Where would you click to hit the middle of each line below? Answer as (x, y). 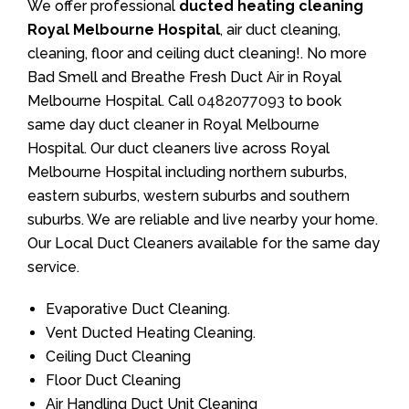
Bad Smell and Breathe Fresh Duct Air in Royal (184, 78)
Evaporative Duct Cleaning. (138, 309)
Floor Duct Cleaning (113, 381)
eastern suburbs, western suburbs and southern (189, 196)
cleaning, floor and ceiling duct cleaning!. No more (197, 54)
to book (313, 101)
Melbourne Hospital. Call (112, 101)
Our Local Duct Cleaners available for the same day (204, 244)
